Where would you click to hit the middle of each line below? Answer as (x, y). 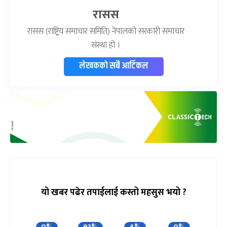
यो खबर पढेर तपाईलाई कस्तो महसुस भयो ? (113, 193)
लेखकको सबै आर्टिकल (113, 66)
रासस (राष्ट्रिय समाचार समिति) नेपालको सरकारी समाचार (106, 32)
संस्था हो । (106, 45)
